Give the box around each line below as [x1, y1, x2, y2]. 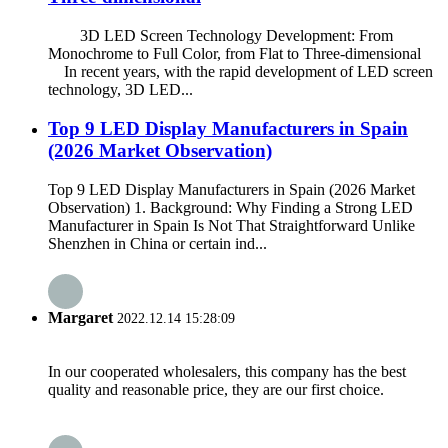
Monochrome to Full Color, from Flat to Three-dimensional [48, 45, 437, 63]
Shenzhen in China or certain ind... [48, 234, 267, 252]
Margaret [48, 308, 113, 326]
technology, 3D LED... [48, 81, 193, 99]
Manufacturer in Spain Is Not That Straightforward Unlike [48, 216, 415, 234]
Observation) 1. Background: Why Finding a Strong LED [48, 198, 413, 216]
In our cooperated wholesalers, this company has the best [48, 363, 406, 381]
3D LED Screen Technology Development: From [48, 27, 393, 45]
